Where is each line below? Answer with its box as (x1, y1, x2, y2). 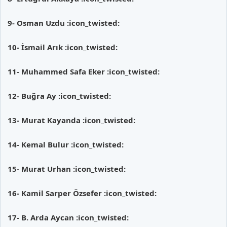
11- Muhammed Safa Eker (8, 66, 107, 77)
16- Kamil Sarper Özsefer (8, 187, 104, 198)
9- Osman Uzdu (8, 17, 67, 28)
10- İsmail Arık (8, 42, 65, 52)
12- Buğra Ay (8, 90, 58, 101)
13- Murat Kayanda (8, 115, 83, 125)
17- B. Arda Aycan (8, 212, 76, 222)
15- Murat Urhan (8, 163, 73, 174)
